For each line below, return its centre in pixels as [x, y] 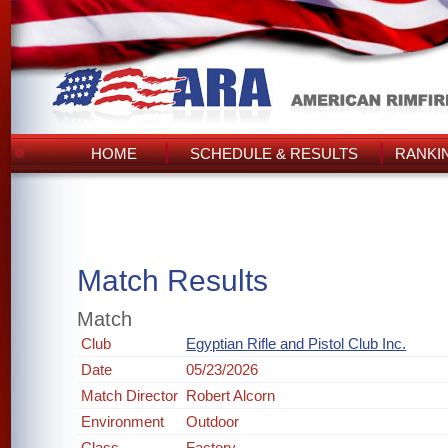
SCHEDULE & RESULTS [274, 153]
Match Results [173, 280]
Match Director [130, 395]
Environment [123, 421]
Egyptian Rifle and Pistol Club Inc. [296, 343]
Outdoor [213, 421]
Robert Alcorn [231, 395]
